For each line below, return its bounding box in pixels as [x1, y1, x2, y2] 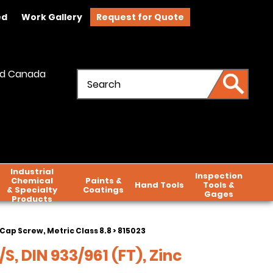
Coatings [83, 184, 124, 196]
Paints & [85, 175, 122, 186]
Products [11, 193, 52, 205]
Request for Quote [96, 11, 184, 23]
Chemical [10, 175, 53, 186]
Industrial [10, 166, 54, 177]
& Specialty [6, 184, 57, 196]
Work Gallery [21, 11, 82, 23]
